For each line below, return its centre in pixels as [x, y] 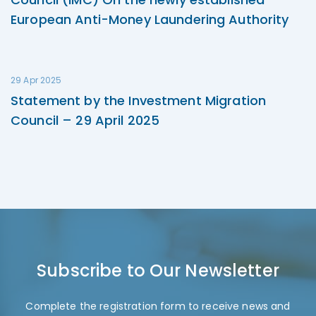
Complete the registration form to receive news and [158, 306]
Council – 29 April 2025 [85, 121]
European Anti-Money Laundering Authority [150, 20]
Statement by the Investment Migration [139, 101]
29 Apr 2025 [36, 80]
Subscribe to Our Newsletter [158, 271]
